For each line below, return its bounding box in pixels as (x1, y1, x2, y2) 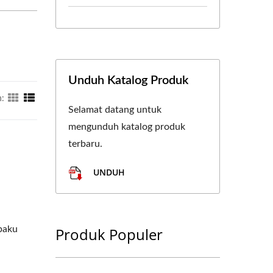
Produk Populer (55, 224, 163, 244)
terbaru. (68, 139, 102, 149)
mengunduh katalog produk (68, 122, 185, 132)
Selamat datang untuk (68, 105, 161, 115)
